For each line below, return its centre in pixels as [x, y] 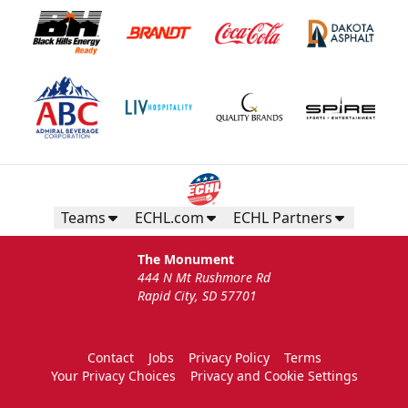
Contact [110, 358]
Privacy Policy [229, 358]
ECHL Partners [283, 218]
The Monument [186, 260]
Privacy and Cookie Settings [274, 376]
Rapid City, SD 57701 [197, 296]
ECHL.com [169, 218]
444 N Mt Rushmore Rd [204, 278]
